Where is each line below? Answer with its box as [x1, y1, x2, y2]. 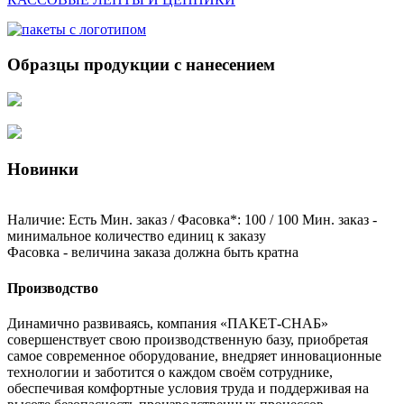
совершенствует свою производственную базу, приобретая [7, 331, 368, 347]
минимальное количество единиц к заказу [7, 228, 266, 244]
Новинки [7, 159, 78, 179]
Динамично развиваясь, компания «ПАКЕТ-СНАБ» [7, 315, 328, 331]
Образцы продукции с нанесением [7, 55, 275, 75]
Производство [7, 280, 98, 296]
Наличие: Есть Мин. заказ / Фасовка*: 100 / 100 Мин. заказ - [7, 212, 377, 228]
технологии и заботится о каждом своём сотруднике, [7, 363, 333, 380]
